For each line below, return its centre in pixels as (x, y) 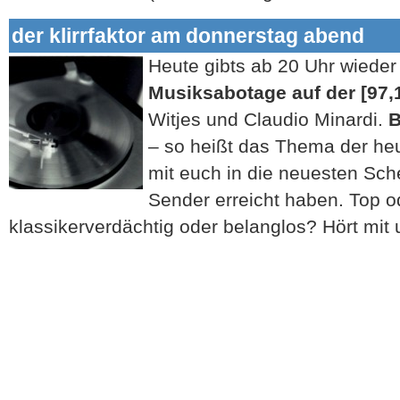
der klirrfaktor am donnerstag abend (187, 35)
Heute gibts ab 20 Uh (238, 65)
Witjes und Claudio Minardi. (268, 119)
